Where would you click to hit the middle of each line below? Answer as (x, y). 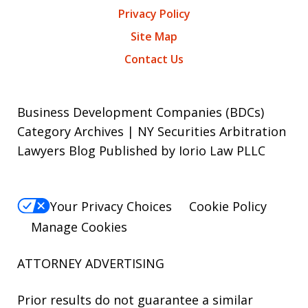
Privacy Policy (154, 14)
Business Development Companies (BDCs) (141, 112)
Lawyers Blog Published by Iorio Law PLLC (141, 151)
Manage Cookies (79, 227)
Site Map (154, 37)
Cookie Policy (228, 206)
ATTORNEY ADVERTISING (91, 263)
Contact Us (154, 59)
